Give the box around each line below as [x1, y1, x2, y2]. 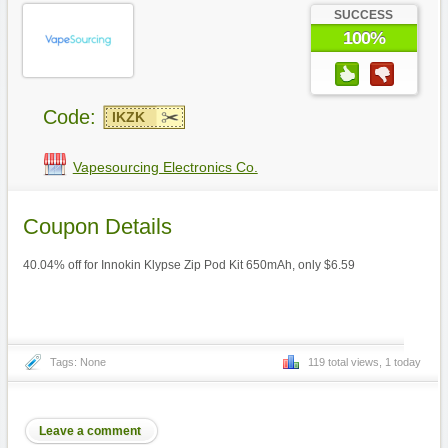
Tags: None [49, 355, 106, 368]
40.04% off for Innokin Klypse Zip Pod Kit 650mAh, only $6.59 [22, 257, 355, 272]
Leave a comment [38, 423, 141, 438]
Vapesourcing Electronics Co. [72, 159, 258, 175]
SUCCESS [334, 8, 394, 22]
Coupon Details [22, 214, 172, 239]
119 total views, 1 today [307, 355, 421, 368]
